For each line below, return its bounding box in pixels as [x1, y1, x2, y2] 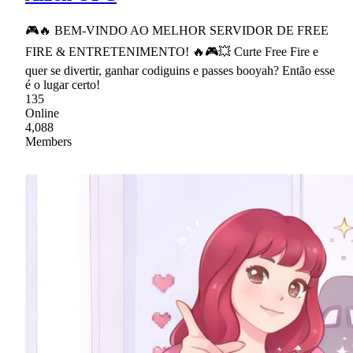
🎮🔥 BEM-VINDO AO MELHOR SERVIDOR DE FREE [25, 24, 329, 38]
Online [25, 106, 59, 121]
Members [25, 135, 72, 149]
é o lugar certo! [25, 78, 100, 92]
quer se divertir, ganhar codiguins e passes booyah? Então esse [25, 64, 335, 78]
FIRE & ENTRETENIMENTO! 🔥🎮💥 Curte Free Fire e [25, 45, 318, 59]
